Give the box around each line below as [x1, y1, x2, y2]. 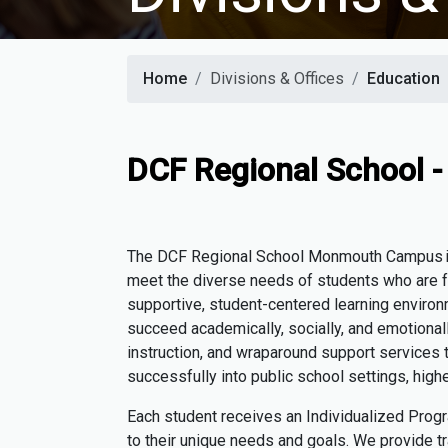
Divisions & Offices [210, 69, 344, 89]
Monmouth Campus [308, 247, 443, 267]
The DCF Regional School [127, 247, 308, 267]
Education [367, 69, 440, 89]
